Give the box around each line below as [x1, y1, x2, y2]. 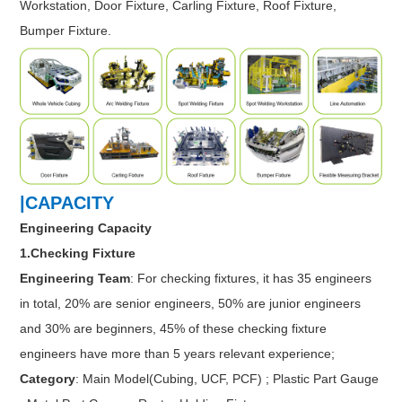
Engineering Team [20, 271, 131, 286]
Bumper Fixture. [20, 22, 112, 38]
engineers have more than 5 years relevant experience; [20, 346, 336, 362]
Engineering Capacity [20, 221, 156, 236]
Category [20, 371, 76, 387]
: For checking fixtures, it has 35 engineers [130, 271, 372, 286]
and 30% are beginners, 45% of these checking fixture [20, 321, 328, 336]
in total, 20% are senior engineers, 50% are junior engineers [20, 296, 362, 311]
